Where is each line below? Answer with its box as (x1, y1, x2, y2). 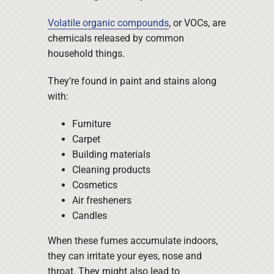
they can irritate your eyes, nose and (47, 250, 202, 262)
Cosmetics (72, 179, 117, 191)
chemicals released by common (47, 32, 184, 45)
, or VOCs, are (168, 17, 226, 29)
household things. (47, 48, 125, 60)
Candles (72, 210, 107, 222)
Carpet (72, 133, 100, 146)
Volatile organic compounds (47, 17, 169, 29)
